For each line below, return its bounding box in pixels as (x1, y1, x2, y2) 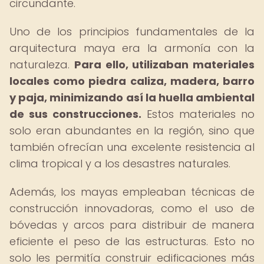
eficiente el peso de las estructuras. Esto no (9, 234, 255, 249)
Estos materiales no (141, 107, 255, 121)
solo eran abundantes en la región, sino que (9, 123, 255, 138)
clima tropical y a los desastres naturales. (9, 156, 230, 171)
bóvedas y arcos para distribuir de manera (9, 217, 255, 232)
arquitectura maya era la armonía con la (9, 41, 255, 55)
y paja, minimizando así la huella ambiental (9, 90, 255, 105)
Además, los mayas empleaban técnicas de (9, 184, 255, 199)
